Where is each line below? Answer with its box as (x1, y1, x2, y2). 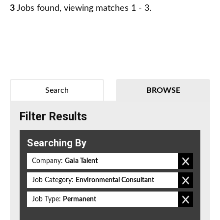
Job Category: (32, 177, 74, 184)
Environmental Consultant (76, 177, 154, 184)
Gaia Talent (65, 158, 98, 165)
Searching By (27, 137, 86, 149)
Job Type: (32, 196, 61, 203)
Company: (32, 158, 63, 165)
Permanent (63, 196, 96, 203)
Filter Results (20, 110, 87, 124)
